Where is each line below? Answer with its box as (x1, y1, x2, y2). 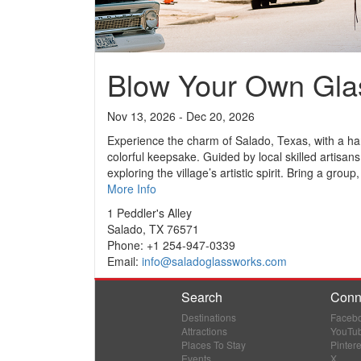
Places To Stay (181, 338, 247, 351)
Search (181, 288, 223, 306)
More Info (107, 180, 156, 197)
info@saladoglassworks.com (142, 253, 287, 269)
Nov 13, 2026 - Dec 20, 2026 (107, 108, 255, 124)
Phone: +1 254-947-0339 (107, 237, 235, 253)
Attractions (181, 324, 228, 338)
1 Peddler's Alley (107, 205, 192, 221)
